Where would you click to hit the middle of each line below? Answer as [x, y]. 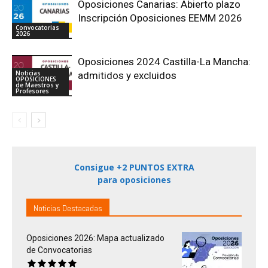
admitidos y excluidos [127, 75]
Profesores [32, 91]
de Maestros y [37, 85]
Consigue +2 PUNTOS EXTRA [134, 167]
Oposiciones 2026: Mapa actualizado [95, 238]
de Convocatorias [59, 250]
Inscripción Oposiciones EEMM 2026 [160, 18]
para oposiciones [134, 179]
